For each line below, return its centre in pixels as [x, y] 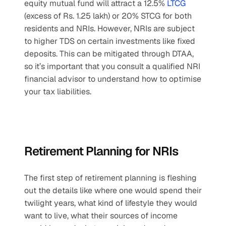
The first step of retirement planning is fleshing [110, 178]
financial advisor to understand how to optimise [113, 79]
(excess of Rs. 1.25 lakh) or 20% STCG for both [108, 16]
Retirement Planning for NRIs [101, 151]
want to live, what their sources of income [101, 216]
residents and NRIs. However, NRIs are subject [109, 29]
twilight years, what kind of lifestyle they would [111, 203]
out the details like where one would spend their [113, 190]
